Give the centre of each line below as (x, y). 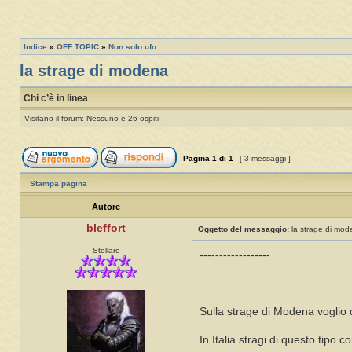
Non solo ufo (132, 47)
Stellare (106, 251)
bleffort (106, 229)
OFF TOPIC (78, 47)
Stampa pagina (59, 184)
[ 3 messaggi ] (265, 159)
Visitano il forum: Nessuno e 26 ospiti (92, 119)
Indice (35, 47)
